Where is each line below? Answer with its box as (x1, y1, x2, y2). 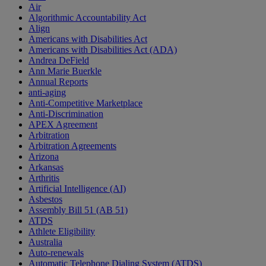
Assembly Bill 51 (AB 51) (28, 205, 128, 216)
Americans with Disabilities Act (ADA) (28, 45, 177, 55)
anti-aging (28, 87, 66, 98)
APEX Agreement (28, 119, 97, 130)
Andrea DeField (28, 55, 89, 66)
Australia (28, 237, 62, 248)
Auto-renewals (28, 248, 84, 258)
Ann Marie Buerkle (28, 66, 102, 77)
